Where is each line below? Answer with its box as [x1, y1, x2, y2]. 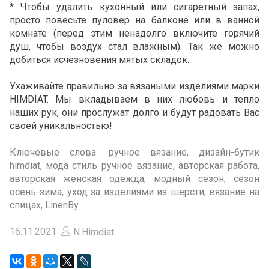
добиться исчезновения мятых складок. [10, 54, 189, 66]
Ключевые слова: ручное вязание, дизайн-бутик [10, 147, 259, 159]
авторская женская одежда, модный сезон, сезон [10, 173, 259, 185]
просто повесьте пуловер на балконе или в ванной [10, 14, 259, 26]
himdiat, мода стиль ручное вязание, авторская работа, [10, 160, 259, 172]
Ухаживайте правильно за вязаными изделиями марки [10, 80, 259, 92]
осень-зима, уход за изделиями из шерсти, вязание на [10, 186, 259, 198]
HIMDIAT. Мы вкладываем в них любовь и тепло [10, 94, 259, 106]
